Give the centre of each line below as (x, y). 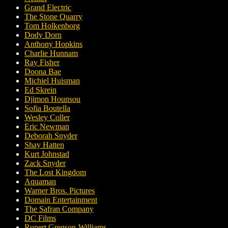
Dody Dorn (43, 35)
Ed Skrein (40, 90)
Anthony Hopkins (53, 44)
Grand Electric (48, 8)
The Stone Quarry (53, 17)
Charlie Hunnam (51, 53)
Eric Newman (47, 127)
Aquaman (40, 182)
